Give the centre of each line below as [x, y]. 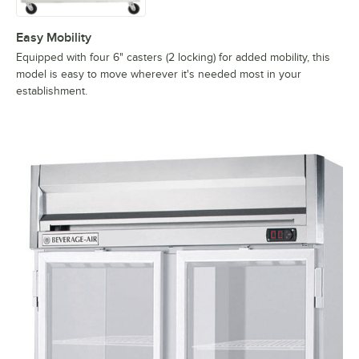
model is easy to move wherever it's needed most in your [159, 75]
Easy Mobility [54, 38]
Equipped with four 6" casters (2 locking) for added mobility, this [173, 58]
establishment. [52, 91]
